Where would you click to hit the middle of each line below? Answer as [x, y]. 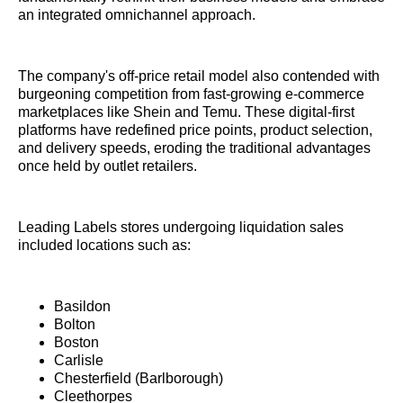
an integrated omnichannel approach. [137, 15]
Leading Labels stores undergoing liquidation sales [181, 228]
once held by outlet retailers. [107, 166]
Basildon [82, 307]
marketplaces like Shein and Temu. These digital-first [186, 112]
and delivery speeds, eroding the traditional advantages [194, 148]
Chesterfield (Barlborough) [139, 379]
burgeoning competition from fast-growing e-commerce [191, 94]
